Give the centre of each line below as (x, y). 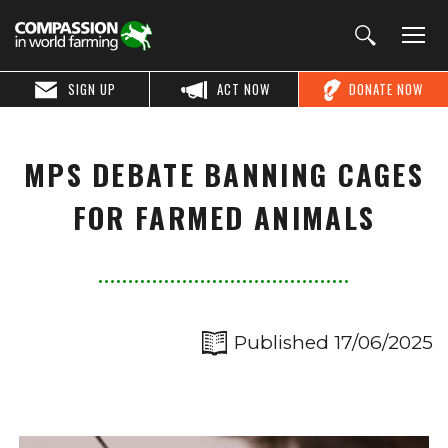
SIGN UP (92, 89)
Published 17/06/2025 (333, 342)
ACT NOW (244, 89)
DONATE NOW (386, 89)
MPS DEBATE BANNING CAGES (224, 174)
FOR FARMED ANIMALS (224, 217)
